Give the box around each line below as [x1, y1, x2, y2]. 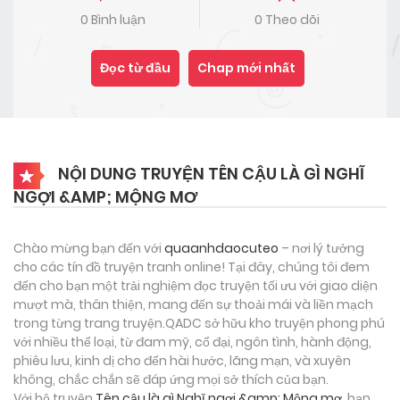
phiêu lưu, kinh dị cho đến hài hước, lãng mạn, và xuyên [13, 351, 351, 370]
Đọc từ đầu [100, 58, 171, 77]
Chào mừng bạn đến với [13, 238, 164, 257]
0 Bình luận [80, 10, 146, 29]
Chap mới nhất [197, 58, 296, 77]
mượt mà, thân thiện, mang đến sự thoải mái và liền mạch [13, 295, 373, 313]
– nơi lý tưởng [279, 238, 364, 257]
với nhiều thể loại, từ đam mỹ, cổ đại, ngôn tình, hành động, [13, 332, 371, 351]
